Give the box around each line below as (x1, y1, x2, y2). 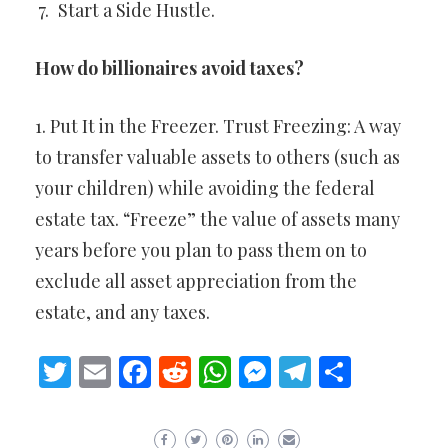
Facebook (151, 349, 287, 393)
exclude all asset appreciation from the (35, 269, 357, 293)
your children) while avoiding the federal (35, 176, 375, 200)
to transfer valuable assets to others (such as (35, 145, 400, 169)
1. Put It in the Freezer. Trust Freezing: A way (35, 114, 401, 138)
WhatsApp (231, 349, 379, 393)
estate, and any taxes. (35, 300, 210, 324)
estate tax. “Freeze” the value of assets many (35, 207, 400, 231)
